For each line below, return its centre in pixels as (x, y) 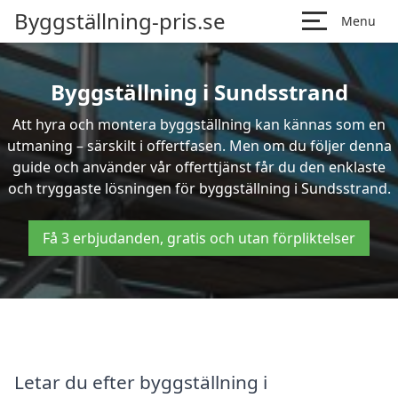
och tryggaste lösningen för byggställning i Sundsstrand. (199, 188)
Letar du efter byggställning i (141, 382)
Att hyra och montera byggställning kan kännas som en (199, 124)
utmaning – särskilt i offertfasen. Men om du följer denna (199, 146)
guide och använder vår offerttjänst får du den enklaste (199, 167)
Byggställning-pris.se (120, 21)
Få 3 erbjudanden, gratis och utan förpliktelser (199, 238)
